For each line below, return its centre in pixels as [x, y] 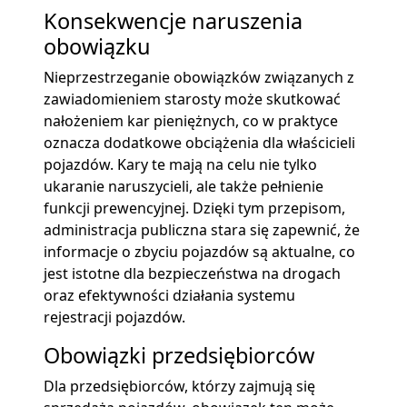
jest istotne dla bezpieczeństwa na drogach [192, 273]
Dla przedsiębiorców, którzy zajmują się [179, 386]
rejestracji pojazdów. [114, 317]
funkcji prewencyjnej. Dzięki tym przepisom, [194, 208]
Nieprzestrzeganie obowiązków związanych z [199, 77]
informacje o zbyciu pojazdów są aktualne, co [199, 251]
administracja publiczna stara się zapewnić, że [202, 229]
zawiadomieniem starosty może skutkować [192, 99]
